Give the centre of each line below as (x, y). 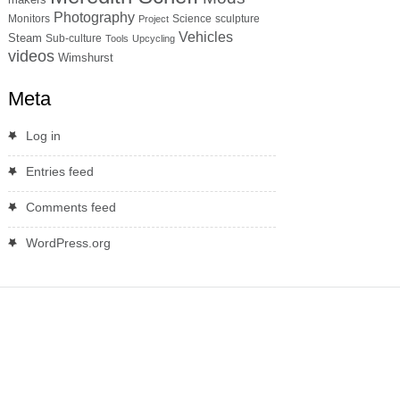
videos (31, 56)
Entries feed (59, 171)
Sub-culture (73, 38)
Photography (94, 17)
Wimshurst (85, 57)
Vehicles (205, 36)
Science (192, 18)
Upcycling (153, 38)
